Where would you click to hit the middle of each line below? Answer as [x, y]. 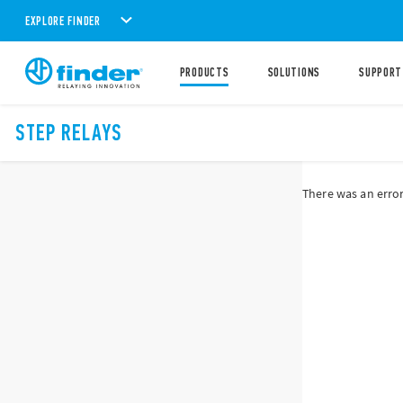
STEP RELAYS [69, 133]
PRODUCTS [204, 72]
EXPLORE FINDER [63, 21]
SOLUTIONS [294, 72]
